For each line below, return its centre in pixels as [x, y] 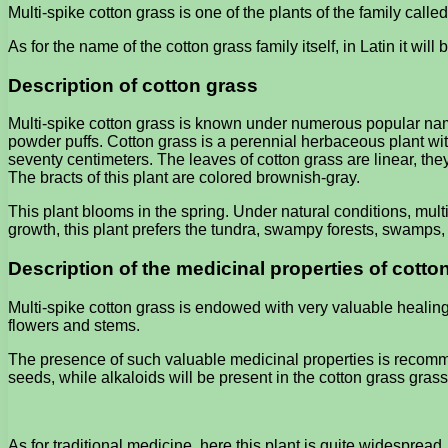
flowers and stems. [74, 325]
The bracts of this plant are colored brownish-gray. [184, 178]
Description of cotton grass [133, 85]
